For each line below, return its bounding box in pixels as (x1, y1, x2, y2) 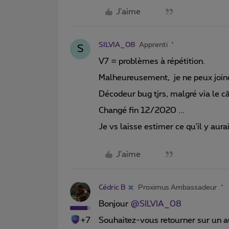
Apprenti (139, 41, 168, 49)
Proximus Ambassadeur (138, 184, 217, 191)
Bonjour (99, 199, 130, 208)
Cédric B (99, 184, 126, 191)
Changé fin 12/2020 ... (99, 106, 187, 114)
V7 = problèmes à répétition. (99, 57, 207, 65)
